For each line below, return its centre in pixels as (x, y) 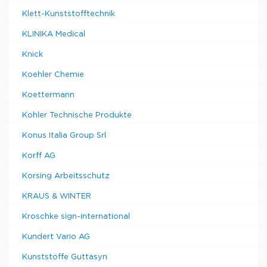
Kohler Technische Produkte (77, 115)
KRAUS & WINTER (57, 196)
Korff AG (39, 156)
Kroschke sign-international (76, 217)
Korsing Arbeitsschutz (66, 176)
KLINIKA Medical (54, 34)
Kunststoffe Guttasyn (65, 257)
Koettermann (48, 95)
